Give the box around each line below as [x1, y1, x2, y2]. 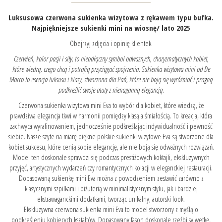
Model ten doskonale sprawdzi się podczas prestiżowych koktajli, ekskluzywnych [12, 152, 210, 162]
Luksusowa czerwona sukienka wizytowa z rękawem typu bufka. [8, 12, 214, 22]
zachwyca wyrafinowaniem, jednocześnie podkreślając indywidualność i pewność [9, 120, 213, 131]
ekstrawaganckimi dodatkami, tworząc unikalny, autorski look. [37, 193, 185, 204]
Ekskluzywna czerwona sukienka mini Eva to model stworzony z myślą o [24, 204, 198, 214]
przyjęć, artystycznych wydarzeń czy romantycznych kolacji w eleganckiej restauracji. [9, 162, 213, 172]
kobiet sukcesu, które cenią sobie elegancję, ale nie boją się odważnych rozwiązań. [8, 141, 214, 152]
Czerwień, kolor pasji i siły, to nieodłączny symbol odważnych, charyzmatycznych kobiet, [13, 53, 209, 63]
